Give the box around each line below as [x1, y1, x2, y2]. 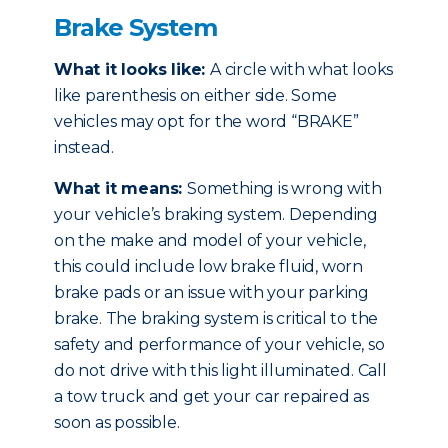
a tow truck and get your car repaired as [54, 387, 369, 406]
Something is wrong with [187, 179, 382, 198]
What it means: [54, 179, 187, 198]
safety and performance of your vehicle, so [54, 335, 385, 354]
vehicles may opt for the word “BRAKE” [54, 112, 359, 131]
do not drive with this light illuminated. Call [54, 361, 387, 380]
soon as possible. [54, 413, 180, 432]
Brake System [54, 13, 217, 42]
